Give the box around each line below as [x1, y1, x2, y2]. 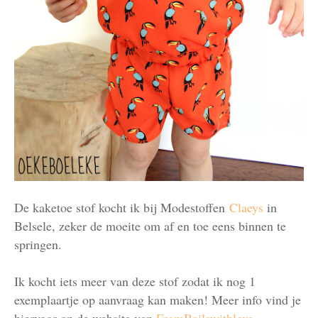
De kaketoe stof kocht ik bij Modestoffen [14, 199, 229, 216]
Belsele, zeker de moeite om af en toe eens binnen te [14, 217, 286, 235]
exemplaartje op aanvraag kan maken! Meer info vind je [14, 291, 301, 309]
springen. [14, 236, 62, 253]
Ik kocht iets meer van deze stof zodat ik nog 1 [14, 273, 256, 290]
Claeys [229, 199, 267, 216]
